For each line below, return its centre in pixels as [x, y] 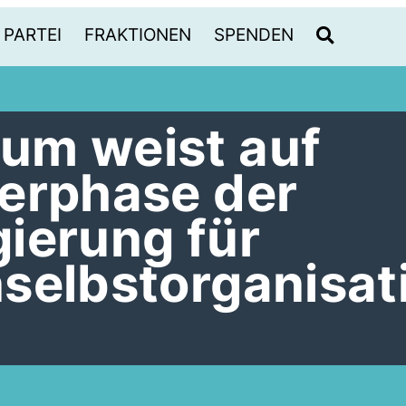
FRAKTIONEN [138, 34]
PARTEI [33, 34]
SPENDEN [254, 34]
